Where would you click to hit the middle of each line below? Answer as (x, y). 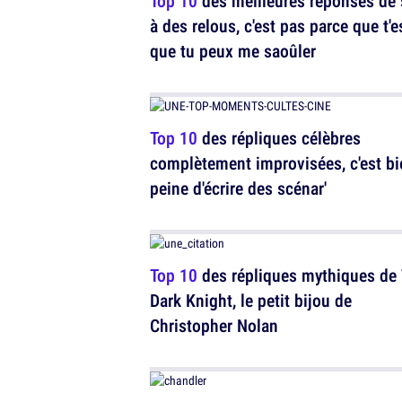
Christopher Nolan (214, 325)
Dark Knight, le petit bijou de (251, 300)
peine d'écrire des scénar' (238, 188)
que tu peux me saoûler (233, 51)
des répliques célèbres (279, 138)
